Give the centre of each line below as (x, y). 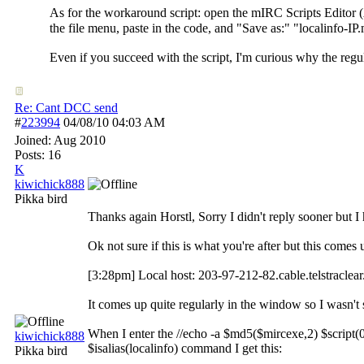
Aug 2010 (80, 140)
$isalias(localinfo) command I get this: (185, 348)
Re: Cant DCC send (66, 108)
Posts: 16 (38, 155)
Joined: (34, 140)
